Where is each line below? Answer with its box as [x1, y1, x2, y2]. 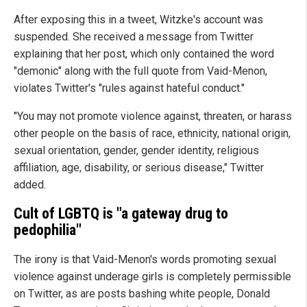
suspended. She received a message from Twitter [14, 29, 254, 43]
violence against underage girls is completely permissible [14, 270, 291, 284]
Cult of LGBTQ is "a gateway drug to [14, 205, 228, 223]
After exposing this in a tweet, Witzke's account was [14, 12, 263, 26]
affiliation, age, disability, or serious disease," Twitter [14, 160, 264, 174]
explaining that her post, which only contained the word [14, 47, 274, 60]
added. [14, 177, 46, 191]
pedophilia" [14, 221, 82, 239]
